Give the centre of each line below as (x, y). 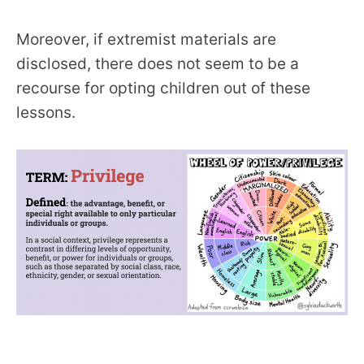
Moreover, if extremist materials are (146, 39)
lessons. (46, 112)
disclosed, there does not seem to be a (158, 63)
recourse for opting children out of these (163, 88)
